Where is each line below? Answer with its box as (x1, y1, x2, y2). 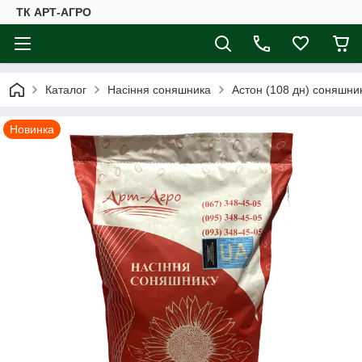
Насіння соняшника (107, 83, 211, 96)
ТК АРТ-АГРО (16, 6, 91, 19)
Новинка (10, 123, 54, 136)
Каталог (45, 83, 86, 96)
